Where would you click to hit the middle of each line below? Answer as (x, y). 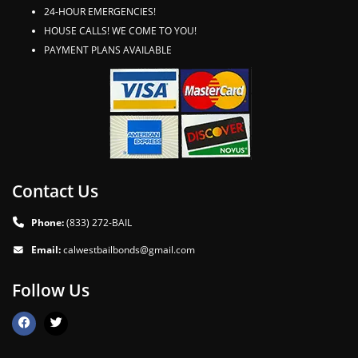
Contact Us (55, 190)
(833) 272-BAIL (99, 222)
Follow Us (51, 289)
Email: (46, 249)
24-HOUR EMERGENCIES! (100, 11)
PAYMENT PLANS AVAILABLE (108, 49)
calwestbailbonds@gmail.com (129, 249)
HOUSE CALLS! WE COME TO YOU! (120, 30)
